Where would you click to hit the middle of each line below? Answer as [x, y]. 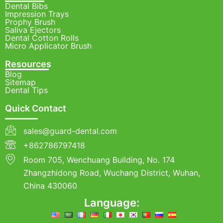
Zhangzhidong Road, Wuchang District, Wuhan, [112, 173]
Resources [28, 64]
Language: [111, 203]
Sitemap [20, 82]
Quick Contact [36, 108]
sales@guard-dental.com [70, 131]
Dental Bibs [26, 6]
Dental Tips [26, 90]
